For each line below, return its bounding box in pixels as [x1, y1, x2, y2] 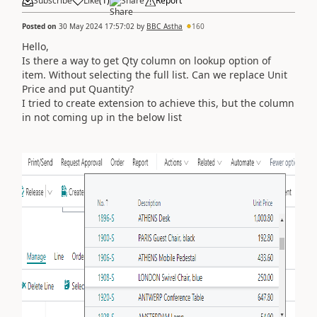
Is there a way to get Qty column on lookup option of [22, 53, 271, 67]
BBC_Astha [146, 21, 183, 31]
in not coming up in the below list [22, 110, 182, 124]
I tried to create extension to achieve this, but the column [22, 96, 294, 110]
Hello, [22, 39, 49, 53]
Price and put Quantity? [22, 81, 134, 96]
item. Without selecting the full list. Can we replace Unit [22, 67, 287, 81]
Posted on [22, 21, 59, 31]
